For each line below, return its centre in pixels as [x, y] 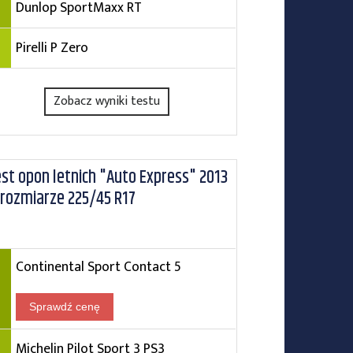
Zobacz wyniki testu [107, 101]
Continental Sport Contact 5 [98, 267]
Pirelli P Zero [52, 48]
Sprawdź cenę [64, 307]
